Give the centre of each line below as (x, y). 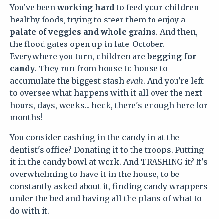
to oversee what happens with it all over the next (106, 93)
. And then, (177, 32)
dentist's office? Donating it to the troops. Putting (107, 149)
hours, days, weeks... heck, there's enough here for (109, 105)
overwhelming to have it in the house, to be (95, 174)
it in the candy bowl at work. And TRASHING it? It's (109, 162)
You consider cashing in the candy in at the (95, 137)
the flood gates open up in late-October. (87, 44)
